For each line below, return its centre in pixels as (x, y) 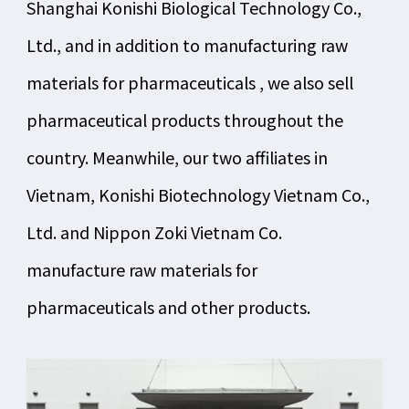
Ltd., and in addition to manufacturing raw (187, 45)
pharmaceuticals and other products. (168, 307)
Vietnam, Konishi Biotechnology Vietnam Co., (198, 195)
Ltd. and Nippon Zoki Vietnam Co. (154, 232)
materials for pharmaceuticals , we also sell (189, 83)
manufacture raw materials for (142, 270)
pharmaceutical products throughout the (184, 120)
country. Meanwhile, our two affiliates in (177, 157)
